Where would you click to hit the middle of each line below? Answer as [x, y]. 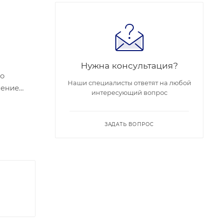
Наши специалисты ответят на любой [129, 83]
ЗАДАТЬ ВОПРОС [129, 124]
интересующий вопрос [129, 92]
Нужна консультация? [129, 65]
